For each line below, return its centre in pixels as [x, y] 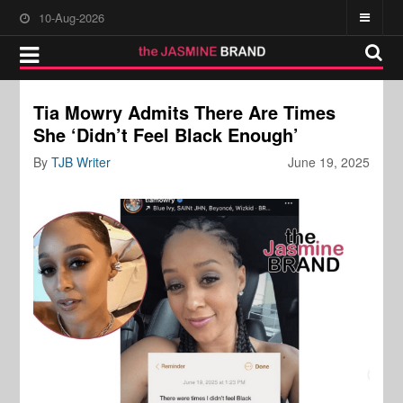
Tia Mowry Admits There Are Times [185, 112]
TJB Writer [81, 162]
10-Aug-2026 [72, 18]
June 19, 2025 [328, 162]
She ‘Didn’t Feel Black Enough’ [166, 134]
